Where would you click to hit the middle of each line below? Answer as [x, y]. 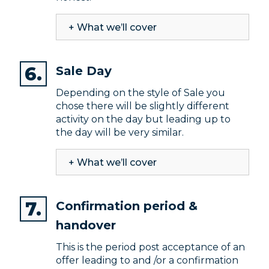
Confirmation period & [127, 206]
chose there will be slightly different [143, 106]
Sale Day [84, 71]
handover [86, 225]
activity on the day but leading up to [143, 119]
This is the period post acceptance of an [150, 247]
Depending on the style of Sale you [141, 93]
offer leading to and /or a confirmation [147, 261]
